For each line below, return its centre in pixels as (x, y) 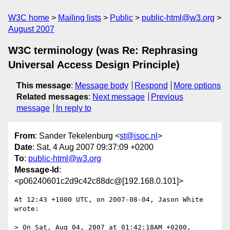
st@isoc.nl (139, 136)
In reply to (73, 108)
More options (197, 85)
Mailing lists (80, 18)
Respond (151, 85)
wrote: (27, 209)
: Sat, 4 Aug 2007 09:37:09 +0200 (93, 147)
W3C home (29, 18)
